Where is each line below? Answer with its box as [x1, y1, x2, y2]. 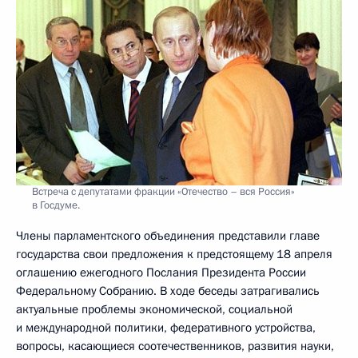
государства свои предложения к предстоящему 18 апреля [16, 245, 332, 262]
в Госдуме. [32, 197, 80, 213]
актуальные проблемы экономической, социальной [16, 300, 292, 317]
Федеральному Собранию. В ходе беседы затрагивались [16, 282, 320, 299]
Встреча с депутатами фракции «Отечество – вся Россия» [32, 184, 295, 199]
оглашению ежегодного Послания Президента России [16, 264, 306, 280]
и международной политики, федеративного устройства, [16, 319, 316, 336]
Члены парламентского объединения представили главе [16, 227, 320, 244]
